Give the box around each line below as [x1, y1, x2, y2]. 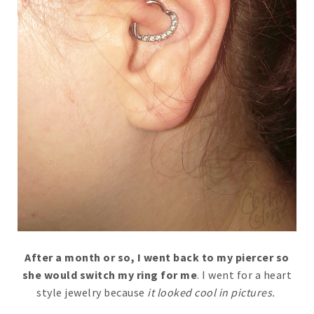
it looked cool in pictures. [147, 285, 278, 299]
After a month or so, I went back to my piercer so [25, 250, 289, 264]
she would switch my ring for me [22, 267, 198, 282]
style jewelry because [36, 285, 147, 299]
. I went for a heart [197, 267, 292, 282]
